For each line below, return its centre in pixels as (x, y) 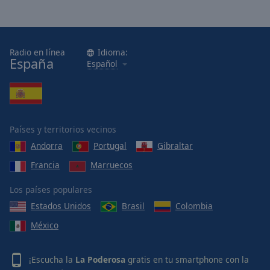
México (45, 225)
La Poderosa (100, 259)
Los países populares (51, 189)
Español (102, 63)
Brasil (133, 206)
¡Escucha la (52, 259)
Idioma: (113, 52)
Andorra (47, 145)
